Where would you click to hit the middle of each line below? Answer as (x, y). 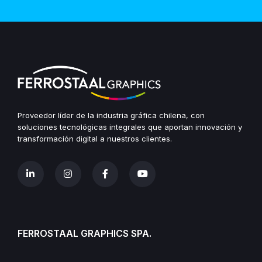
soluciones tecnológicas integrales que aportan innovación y (130, 127)
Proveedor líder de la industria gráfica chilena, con (111, 115)
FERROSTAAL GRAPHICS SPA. (85, 233)
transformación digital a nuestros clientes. (95, 138)
